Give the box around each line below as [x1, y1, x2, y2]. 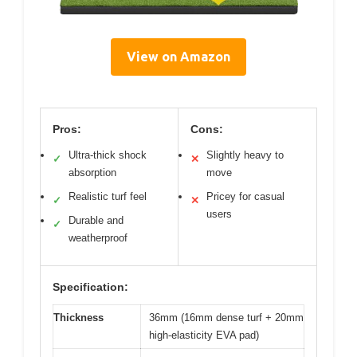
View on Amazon [127, 49, 230, 64]
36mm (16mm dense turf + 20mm [149, 312, 304, 324]
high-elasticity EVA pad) [149, 329, 259, 341]
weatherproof [69, 232, 127, 244]
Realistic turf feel [69, 190, 147, 202]
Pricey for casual [206, 190, 284, 202]
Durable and [69, 214, 124, 226]
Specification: [53, 280, 128, 293]
